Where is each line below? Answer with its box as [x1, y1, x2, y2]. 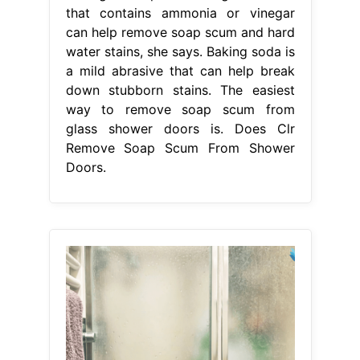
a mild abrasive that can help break [65, 62, 295, 79]
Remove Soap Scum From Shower [65, 139, 295, 156]
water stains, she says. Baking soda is [65, 43, 295, 59]
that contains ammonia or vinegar [65, 4, 295, 21]
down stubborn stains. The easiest [65, 81, 295, 98]
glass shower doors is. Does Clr [65, 120, 295, 137]
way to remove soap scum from [65, 100, 295, 117]
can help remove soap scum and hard [65, 23, 295, 40]
